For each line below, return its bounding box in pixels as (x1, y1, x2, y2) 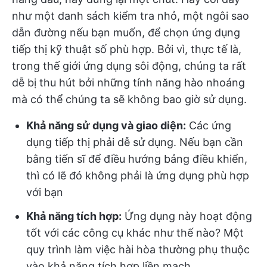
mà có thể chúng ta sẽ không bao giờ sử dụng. (12, 93, 247, 105)
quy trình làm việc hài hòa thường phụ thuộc (26, 243, 250, 256)
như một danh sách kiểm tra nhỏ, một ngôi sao (12, 10, 249, 22)
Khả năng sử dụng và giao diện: (26, 119, 186, 132)
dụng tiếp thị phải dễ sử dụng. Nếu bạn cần (26, 136, 243, 148)
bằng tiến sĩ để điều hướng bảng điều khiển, (26, 153, 247, 165)
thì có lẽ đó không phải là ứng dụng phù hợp (26, 169, 249, 182)
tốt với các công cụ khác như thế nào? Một (26, 226, 244, 239)
